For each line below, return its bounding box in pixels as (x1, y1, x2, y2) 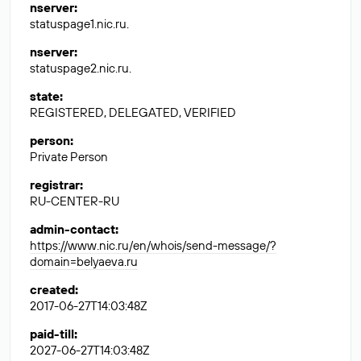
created (30, 282, 75, 297)
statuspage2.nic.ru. (30, 60, 131, 76)
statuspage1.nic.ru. (30, 16, 129, 31)
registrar (30, 177, 80, 193)
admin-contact (30, 222, 115, 237)
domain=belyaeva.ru (30, 254, 138, 269)
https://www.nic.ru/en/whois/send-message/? (30, 238, 276, 253)
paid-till (30, 326, 74, 342)
